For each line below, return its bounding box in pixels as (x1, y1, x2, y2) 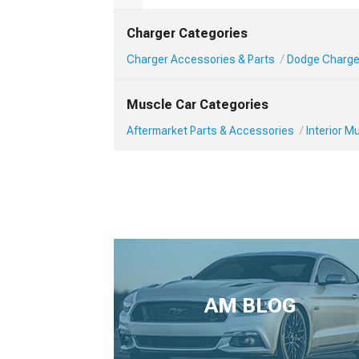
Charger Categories (127, 26, 248, 42)
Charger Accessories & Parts (127, 53, 275, 67)
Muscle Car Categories (127, 97, 268, 113)
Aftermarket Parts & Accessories (127, 124, 294, 138)
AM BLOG (204, 293, 296, 318)
